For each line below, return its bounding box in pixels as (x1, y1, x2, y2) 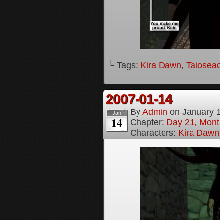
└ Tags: (108, 60, 140, 70)
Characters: (130, 128, 178, 137)
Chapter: (130, 117, 166, 127)
